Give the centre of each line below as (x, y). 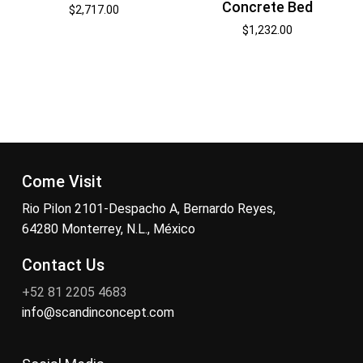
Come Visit (62, 181)
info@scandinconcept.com (98, 312)
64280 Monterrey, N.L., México (108, 228)
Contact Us (63, 265)
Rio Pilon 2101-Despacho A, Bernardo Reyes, (148, 208)
